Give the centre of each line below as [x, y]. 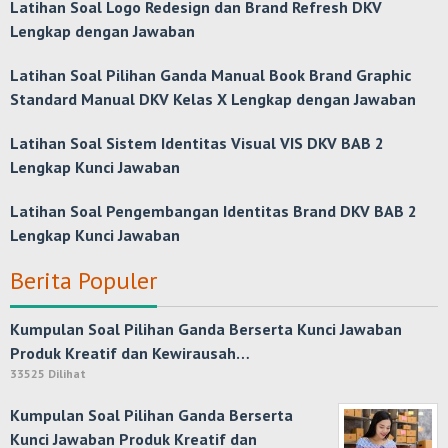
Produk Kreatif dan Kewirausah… [130, 353]
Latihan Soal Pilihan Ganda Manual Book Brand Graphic [210, 75]
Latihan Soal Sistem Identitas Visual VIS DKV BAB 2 [197, 143]
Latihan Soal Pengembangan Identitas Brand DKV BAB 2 [213, 211]
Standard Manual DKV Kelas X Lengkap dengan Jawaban [213, 99]
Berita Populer [83, 280]
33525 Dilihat [48, 373]
